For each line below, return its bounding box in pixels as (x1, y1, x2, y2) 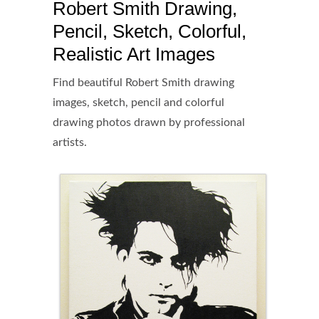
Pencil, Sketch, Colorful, (53, 21, 246, 43)
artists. (53, 137, 87, 149)
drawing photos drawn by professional (53, 117, 245, 129)
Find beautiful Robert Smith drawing (53, 77, 234, 89)
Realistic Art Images (53, 43, 215, 66)
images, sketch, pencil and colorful (53, 97, 224, 109)
